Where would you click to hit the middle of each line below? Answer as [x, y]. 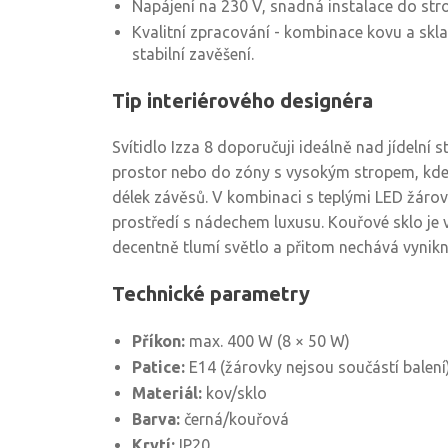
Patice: [158, 367]
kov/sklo [234, 393]
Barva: [156, 419]
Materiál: [167, 393]
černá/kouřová [234, 419]
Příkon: [158, 341]
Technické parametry [211, 293]
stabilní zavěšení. [193, 54]
